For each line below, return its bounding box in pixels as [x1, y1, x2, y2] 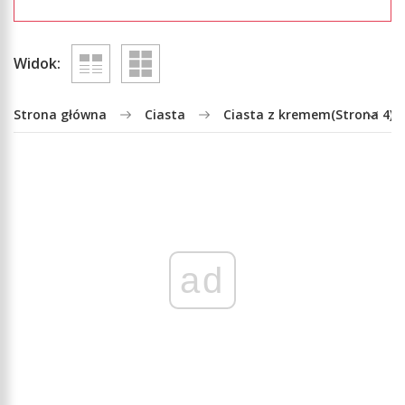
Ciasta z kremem [223, 105, 331, 123]
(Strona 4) [331, 105, 393, 123]
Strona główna [14, 105, 107, 123]
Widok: [14, 53, 61, 74]
